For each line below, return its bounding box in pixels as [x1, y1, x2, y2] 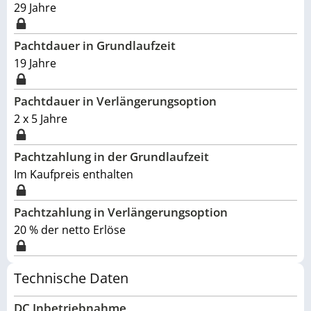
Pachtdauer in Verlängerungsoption [14, 93, 217, 109]
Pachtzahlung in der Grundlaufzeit [14, 149, 209, 165]
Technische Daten [14, 269, 128, 287]
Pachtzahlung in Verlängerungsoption [14, 204, 228, 220]
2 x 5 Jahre [14, 111, 67, 126]
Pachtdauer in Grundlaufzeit [14, 37, 176, 53]
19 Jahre [14, 56, 56, 71]
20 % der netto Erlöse [14, 222, 126, 237]
